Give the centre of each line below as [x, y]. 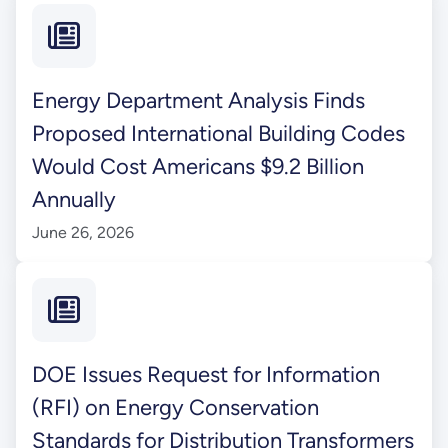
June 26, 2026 [82, 232]
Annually [73, 199]
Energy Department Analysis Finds [198, 100]
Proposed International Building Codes [218, 133]
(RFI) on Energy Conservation [175, 407]
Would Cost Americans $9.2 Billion [197, 166]
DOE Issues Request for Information [205, 374]
